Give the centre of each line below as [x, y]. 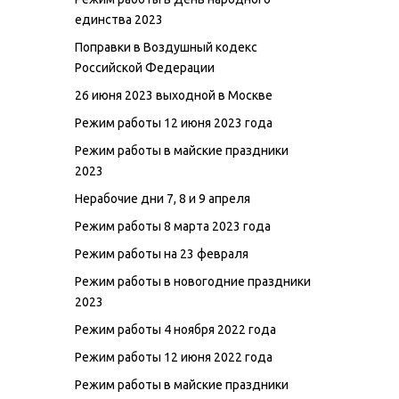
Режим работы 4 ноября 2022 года [175, 329]
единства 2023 [119, 19]
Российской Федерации [145, 67]
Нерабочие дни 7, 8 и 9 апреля [163, 198]
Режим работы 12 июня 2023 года [174, 122]
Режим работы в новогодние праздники [193, 281]
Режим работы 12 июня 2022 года [174, 357]
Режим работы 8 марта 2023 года [173, 226]
